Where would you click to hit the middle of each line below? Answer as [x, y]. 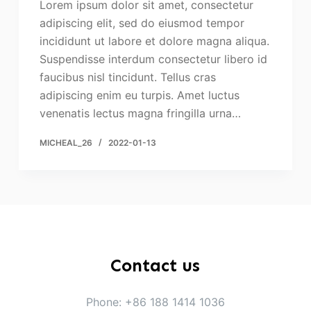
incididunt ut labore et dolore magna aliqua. [154, 41]
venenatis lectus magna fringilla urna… [140, 114]
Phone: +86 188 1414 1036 [155, 302]
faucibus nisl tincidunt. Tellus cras [127, 77]
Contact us [155, 266]
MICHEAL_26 [66, 143]
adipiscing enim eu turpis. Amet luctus [139, 95]
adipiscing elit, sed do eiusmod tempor [142, 23]
